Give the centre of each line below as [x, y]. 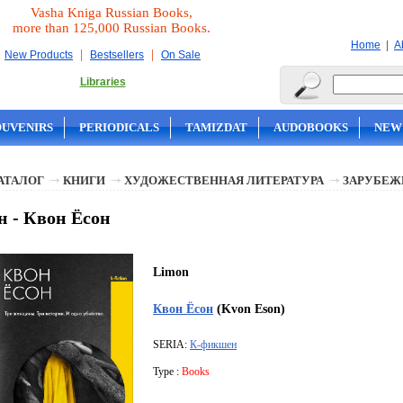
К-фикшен [213, 345]
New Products [39, 55]
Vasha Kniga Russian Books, [112, 13]
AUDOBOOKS [311, 127]
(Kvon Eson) [249, 309]
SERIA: [171, 345]
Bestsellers [117, 55]
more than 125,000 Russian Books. [112, 28]
